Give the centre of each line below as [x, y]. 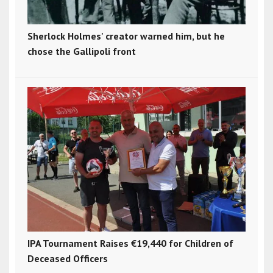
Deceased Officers [68, 258]
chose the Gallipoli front [82, 51]
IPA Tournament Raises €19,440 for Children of [130, 243]
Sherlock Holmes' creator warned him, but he [126, 36]
